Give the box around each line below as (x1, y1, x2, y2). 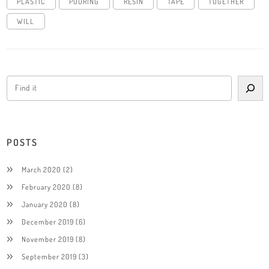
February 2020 (21, 181, 71, 192)
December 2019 (21, 216, 74, 226)
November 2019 (21, 234, 74, 244)
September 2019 (21, 251, 77, 261)
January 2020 (21, 199, 68, 209)
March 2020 (21, 164, 61, 174)
